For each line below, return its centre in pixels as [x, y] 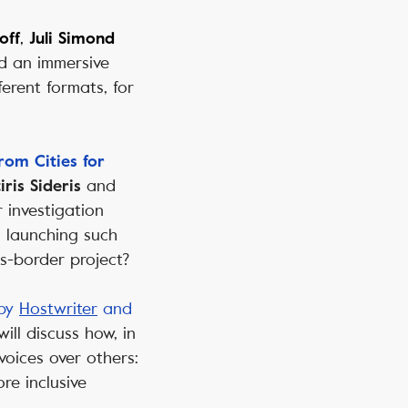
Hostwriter [58, 309]
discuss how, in [81, 334]
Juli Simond [72, 39]
